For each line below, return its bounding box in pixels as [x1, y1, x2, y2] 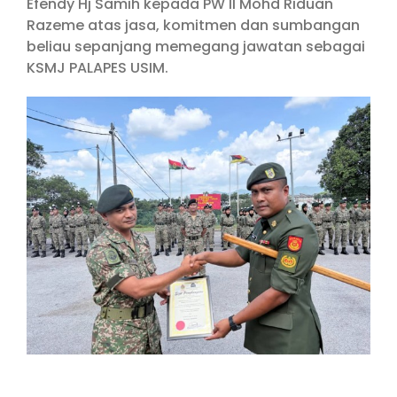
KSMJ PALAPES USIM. [27, 58, 168, 79]
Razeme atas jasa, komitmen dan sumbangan [27, 15, 360, 36]
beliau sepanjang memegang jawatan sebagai [27, 36, 365, 58]
